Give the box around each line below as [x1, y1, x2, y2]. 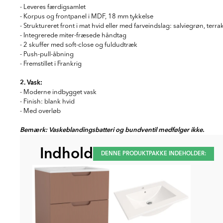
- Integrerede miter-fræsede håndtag [20, 32, 126, 39]
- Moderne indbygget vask [20, 89, 97, 96]
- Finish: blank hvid [20, 99, 75, 105]
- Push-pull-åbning [20, 51, 74, 58]
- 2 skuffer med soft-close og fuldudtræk [20, 42, 137, 48]
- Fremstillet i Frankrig [20, 61, 82, 67]
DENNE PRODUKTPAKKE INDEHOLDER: [101, 149, 206, 157]
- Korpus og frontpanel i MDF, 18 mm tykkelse [20, 13, 153, 20]
